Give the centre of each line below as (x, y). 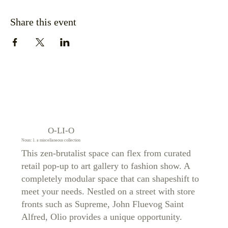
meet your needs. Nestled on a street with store (108, 191)
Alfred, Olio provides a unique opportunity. (102, 217)
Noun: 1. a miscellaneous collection (51, 140)
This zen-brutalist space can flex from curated (106, 153)
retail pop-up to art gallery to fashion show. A (105, 166)
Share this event (43, 22)
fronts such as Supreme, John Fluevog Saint (102, 204)
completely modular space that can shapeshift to (110, 178)
